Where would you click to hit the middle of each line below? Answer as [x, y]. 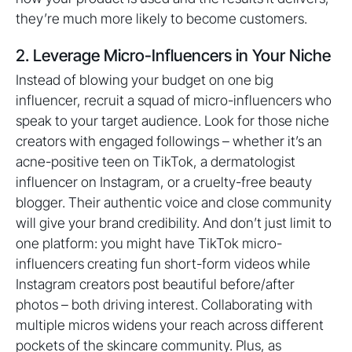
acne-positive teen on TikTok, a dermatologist [156, 161]
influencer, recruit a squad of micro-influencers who [174, 100]
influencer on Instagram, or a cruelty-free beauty [164, 182]
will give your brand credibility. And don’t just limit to [174, 223]
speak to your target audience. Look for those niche [172, 121]
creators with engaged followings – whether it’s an [169, 141]
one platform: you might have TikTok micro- [149, 243]
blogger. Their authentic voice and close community [174, 202]
